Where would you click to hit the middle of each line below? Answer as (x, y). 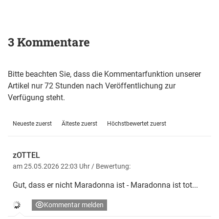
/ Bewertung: (111, 166)
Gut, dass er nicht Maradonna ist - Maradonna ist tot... (105, 185)
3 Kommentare (49, 42)
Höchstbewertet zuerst (137, 123)
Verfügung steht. (36, 97)
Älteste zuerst (79, 123)
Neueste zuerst (32, 123)
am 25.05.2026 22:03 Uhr (52, 166)
